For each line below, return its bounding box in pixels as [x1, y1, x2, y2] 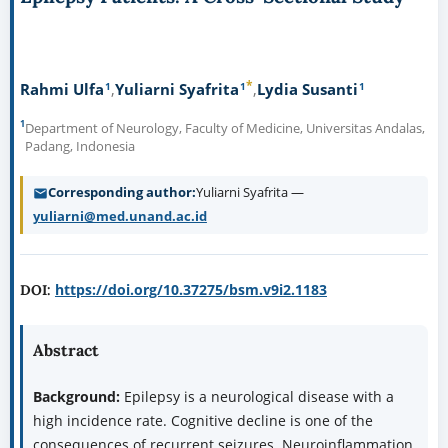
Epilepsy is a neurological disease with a [123, 387, 394, 407]
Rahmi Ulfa [19, 78, 104, 99]
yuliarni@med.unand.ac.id [32, 208, 207, 225]
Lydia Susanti [256, 78, 358, 99]
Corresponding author [47, 184, 192, 201]
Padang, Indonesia [24, 138, 135, 155]
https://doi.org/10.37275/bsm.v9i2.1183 [54, 280, 327, 300]
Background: [32, 387, 124, 407]
